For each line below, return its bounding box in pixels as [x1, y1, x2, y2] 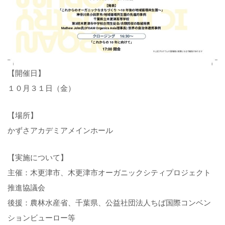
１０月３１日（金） [8, 82, 75, 93]
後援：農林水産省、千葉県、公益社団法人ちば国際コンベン [8, 197, 211, 208]
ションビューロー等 [8, 212, 75, 223]
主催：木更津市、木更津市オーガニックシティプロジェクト [8, 167, 211, 178]
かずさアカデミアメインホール [8, 125, 113, 136]
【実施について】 [8, 152, 68, 163]
